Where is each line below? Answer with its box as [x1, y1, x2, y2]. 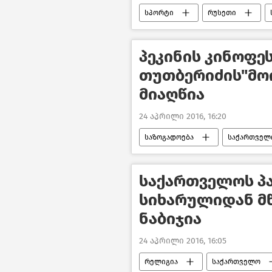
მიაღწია [139, 84, 205, 104]
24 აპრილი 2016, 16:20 [139, 111, 226, 122]
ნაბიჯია [139, 209, 202, 229]
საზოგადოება [144, 133, 194, 142]
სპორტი [144, 8, 174, 17]
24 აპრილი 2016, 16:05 [139, 236, 226, 246]
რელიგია [144, 257, 178, 267]
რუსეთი [208, 8, 236, 17]
